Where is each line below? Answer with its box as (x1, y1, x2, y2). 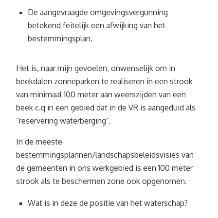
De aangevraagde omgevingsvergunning (28, 7, 168, 17)
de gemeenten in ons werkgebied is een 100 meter (16, 163, 193, 173)
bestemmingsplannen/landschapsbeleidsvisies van (16, 150, 194, 160)
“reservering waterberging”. (16, 116, 111, 126)
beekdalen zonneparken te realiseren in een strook (16, 76, 193, 86)
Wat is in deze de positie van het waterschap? (28, 198, 188, 208)
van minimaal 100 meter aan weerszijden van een (16, 90, 186, 99)
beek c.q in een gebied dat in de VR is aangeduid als (16, 103, 196, 112)
